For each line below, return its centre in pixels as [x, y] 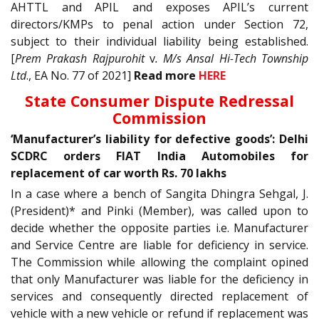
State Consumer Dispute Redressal [159, 101]
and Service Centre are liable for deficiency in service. [159, 245]
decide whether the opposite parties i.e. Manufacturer [159, 228]
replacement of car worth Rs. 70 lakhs [119, 173]
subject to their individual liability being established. [159, 41]
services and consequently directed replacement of [159, 297]
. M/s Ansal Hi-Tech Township [232, 58]
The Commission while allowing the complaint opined [159, 262]
